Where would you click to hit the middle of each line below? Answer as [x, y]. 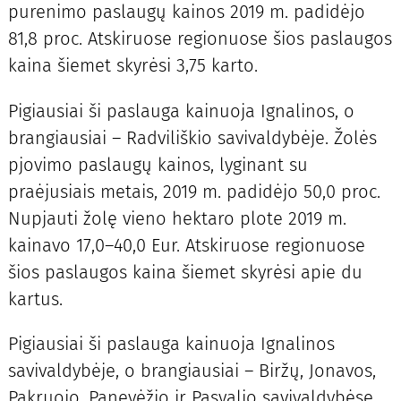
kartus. [35, 299]
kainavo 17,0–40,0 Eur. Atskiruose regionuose [186, 245]
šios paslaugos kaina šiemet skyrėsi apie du [185, 272]
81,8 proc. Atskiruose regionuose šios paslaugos [200, 39]
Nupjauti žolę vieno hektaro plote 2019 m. [177, 218]
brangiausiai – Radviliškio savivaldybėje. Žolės [192, 137]
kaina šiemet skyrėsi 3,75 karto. [132, 66]
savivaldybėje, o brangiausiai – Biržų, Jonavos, [192, 370]
